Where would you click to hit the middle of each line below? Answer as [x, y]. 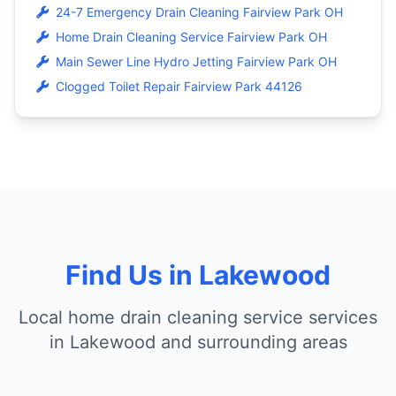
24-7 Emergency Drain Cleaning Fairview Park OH [199, 12]
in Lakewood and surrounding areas [198, 342]
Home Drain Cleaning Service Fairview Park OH [191, 37]
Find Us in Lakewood [198, 275]
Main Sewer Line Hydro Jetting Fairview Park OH [196, 61]
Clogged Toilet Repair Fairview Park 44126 [179, 86]
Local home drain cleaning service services [198, 317]
